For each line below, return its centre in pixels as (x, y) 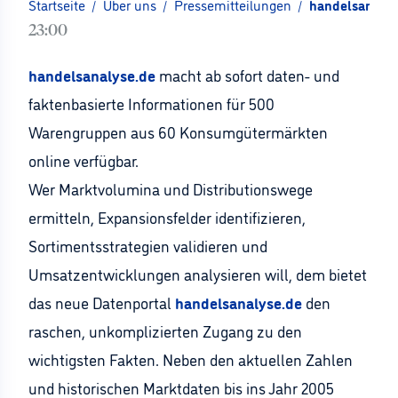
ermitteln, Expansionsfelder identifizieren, (167, 217)
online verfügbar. (84, 160)
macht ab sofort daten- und (247, 75)
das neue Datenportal (102, 302)
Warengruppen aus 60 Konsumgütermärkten (178, 131)
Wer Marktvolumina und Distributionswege (171, 188)
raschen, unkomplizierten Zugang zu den (165, 330)
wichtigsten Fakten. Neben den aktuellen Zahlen (191, 359)
